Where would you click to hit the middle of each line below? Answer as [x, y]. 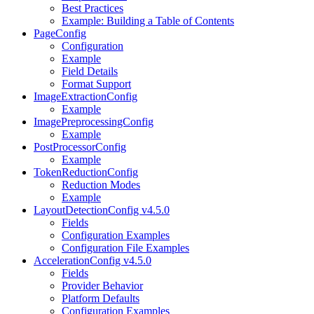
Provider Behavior [102, 285]
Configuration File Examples [125, 247]
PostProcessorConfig [80, 146]
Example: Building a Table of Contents [148, 20]
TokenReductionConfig [86, 172]
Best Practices [93, 8]
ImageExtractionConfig [86, 96]
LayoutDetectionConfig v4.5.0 [102, 210]
